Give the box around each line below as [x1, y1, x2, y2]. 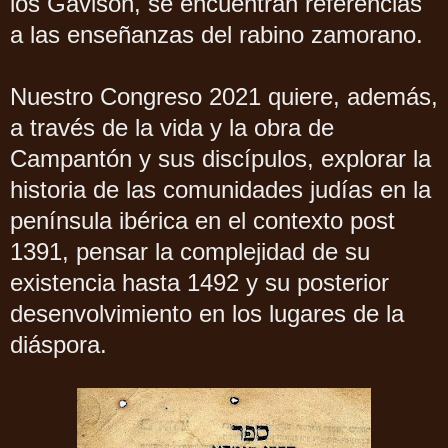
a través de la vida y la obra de [10, 114, 334, 142]
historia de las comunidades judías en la [10, 176, 431, 204]
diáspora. [10, 331, 114, 359]
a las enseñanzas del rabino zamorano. [10, 21, 423, 49]
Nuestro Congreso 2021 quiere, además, [10, 83, 438, 111]
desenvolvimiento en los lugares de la [10, 300, 404, 328]
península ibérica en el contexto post [10, 207, 395, 235]
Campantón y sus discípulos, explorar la [10, 145, 431, 173]
